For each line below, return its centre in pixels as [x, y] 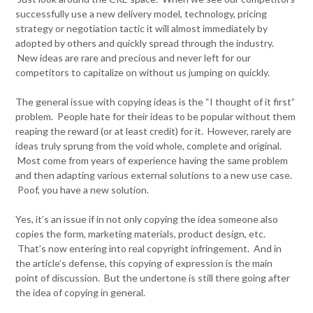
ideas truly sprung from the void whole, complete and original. [149, 146]
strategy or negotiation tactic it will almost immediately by [142, 28]
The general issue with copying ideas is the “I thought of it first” [155, 102]
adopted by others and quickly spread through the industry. [145, 43]
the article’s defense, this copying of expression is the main [144, 263]
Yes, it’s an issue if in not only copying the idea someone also [147, 219]
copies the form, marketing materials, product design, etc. [141, 234]
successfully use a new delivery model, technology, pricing [141, 14]
